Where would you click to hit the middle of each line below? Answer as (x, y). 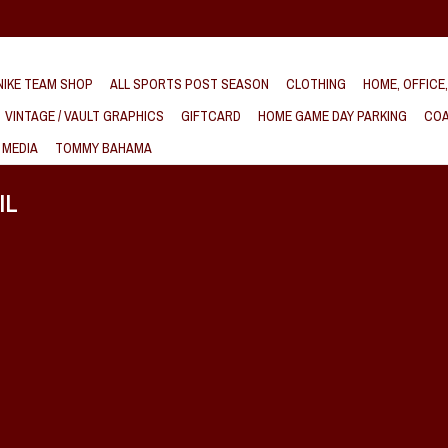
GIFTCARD (211, 116)
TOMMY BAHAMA (103, 148)
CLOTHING (316, 84)
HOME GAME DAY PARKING (332, 116)
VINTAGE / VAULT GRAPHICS (84, 116)
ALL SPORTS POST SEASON (189, 84)
